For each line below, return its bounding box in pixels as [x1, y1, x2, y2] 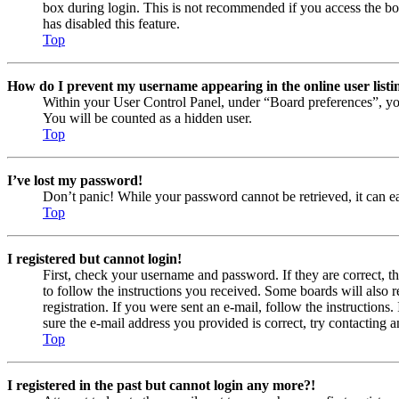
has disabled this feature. [43, 16, 180, 31]
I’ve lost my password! [7, 173, 142, 188]
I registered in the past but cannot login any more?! [7, 378, 315, 393]
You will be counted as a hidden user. [43, 110, 252, 126]
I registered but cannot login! [7, 251, 182, 266]
